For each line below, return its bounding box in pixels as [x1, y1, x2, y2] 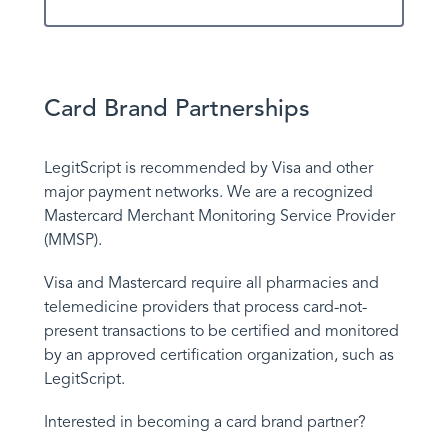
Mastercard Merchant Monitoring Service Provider [44, 205, 395, 226]
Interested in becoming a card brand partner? [44, 412, 366, 433]
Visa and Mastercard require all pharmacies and [44, 273, 379, 294]
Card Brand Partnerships [44, 92, 310, 123]
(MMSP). [44, 229, 102, 250]
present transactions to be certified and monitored [44, 321, 399, 342]
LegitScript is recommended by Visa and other [44, 157, 373, 178]
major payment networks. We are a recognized [44, 181, 373, 202]
